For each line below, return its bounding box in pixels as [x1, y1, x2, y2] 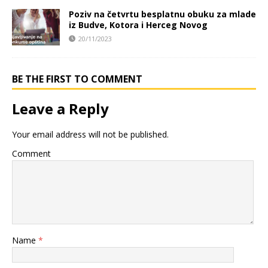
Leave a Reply [12, 98, 109, 118]
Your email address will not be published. [12, 128, 169, 140]
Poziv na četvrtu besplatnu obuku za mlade [69, 8, 256, 20]
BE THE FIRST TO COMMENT [12, 72, 142, 86]
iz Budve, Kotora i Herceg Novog [69, 19, 208, 31]
